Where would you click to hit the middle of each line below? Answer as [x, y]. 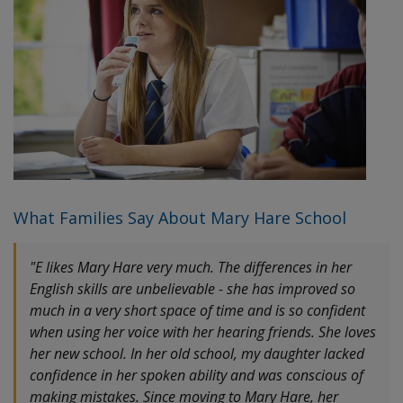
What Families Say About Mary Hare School [180, 218]
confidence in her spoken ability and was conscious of [197, 376]
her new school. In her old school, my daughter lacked [197, 354]
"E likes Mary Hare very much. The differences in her [191, 268]
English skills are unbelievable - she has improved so [193, 289]
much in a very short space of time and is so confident [197, 311]
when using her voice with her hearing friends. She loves [203, 332]
